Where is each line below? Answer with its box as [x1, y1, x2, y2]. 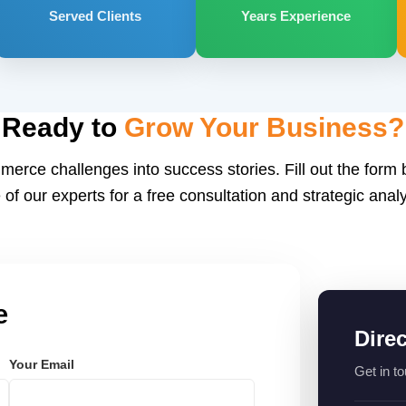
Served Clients [48, 8, 141, 24]
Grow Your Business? [124, 111, 404, 142]
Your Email [9, 356, 74, 372]
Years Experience [241, 8, 352, 24]
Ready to [2, 111, 124, 142]
